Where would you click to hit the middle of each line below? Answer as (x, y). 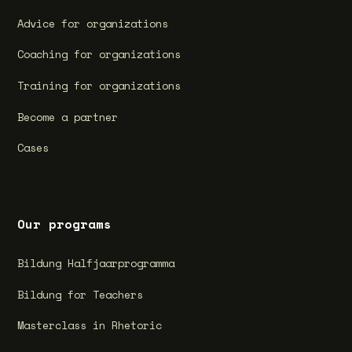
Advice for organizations (93, 23)
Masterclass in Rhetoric (90, 326)
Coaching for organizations (99, 55)
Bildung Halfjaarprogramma (96, 263)
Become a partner (68, 117)
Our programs (65, 224)
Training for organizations (99, 85)
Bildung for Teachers (81, 294)
